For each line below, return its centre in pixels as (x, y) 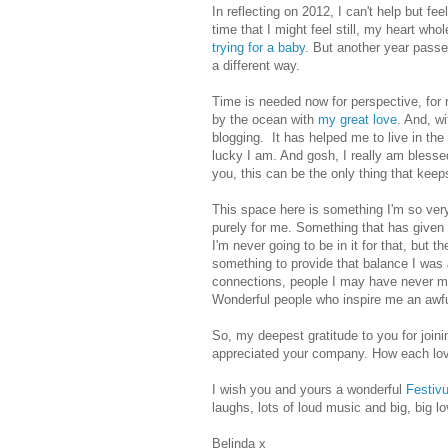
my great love (357, 119)
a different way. (258, 65)
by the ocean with (265, 119)
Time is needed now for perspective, (319, 101)
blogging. (240, 137)
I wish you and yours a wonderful (309, 389)
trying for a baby (258, 47)
